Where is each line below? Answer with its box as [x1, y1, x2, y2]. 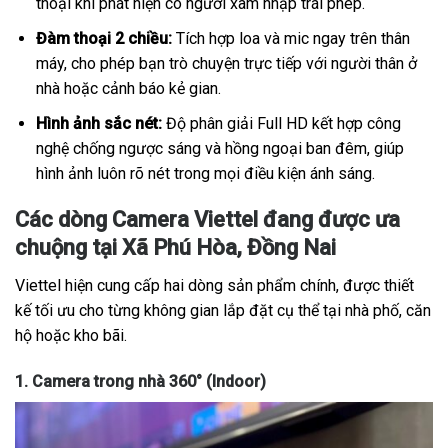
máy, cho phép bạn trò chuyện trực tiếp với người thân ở [35, 53, 417, 73]
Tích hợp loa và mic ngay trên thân [171, 28, 410, 48]
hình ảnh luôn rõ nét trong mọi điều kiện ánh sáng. [35, 163, 375, 183]
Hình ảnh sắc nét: [35, 113, 162, 133]
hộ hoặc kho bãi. [15, 326, 127, 346]
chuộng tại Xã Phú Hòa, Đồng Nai [15, 235, 336, 261]
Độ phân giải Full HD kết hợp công [161, 113, 401, 133]
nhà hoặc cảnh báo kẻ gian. [35, 78, 221, 98]
